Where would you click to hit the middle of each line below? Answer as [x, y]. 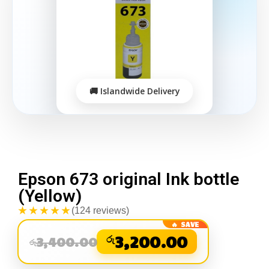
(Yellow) [50, 196]
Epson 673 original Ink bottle [128, 180]
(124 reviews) [100, 211]
